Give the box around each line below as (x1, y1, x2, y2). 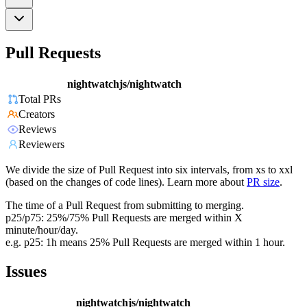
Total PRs (19, 93, 61, 106)
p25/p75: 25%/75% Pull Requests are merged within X (5, 212, 243, 224)
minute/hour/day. (5, 224, 78, 236)
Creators (19, 108, 55, 121)
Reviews (19, 123, 56, 136)
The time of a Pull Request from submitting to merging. (5, 199, 244, 212)
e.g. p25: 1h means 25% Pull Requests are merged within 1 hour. (5, 236, 285, 249)
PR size (247, 176, 280, 188)
